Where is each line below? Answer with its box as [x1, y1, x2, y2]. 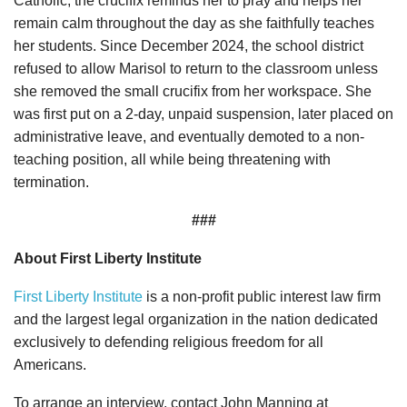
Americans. [14, 357, 86, 373]
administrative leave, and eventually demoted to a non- [14, 129, 364, 145]
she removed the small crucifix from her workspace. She [14, 84, 372, 100]
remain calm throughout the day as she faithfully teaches [14, 15, 374, 32]
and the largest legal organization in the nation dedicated [14, 312, 378, 328]
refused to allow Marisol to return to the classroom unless [14, 61, 378, 77]
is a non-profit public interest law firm [143, 289, 381, 305]
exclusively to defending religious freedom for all [14, 334, 323, 351]
